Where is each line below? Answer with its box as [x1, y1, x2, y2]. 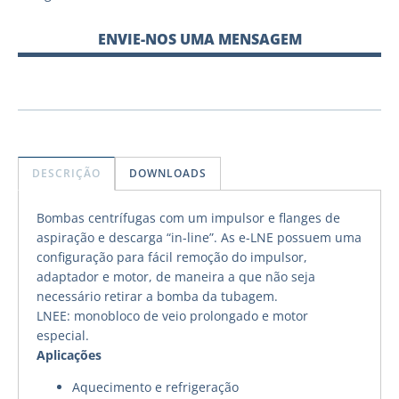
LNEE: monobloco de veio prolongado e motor [37, 306, 308, 324]
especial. [37, 326, 89, 344]
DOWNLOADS [129, 165, 207, 181]
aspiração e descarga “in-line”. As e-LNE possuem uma [37, 228, 362, 246]
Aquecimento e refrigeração [72, 379, 239, 396]
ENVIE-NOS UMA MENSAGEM [97, 29, 302, 50]
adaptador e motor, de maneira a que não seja [37, 267, 315, 285]
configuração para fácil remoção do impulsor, [37, 248, 307, 265]
